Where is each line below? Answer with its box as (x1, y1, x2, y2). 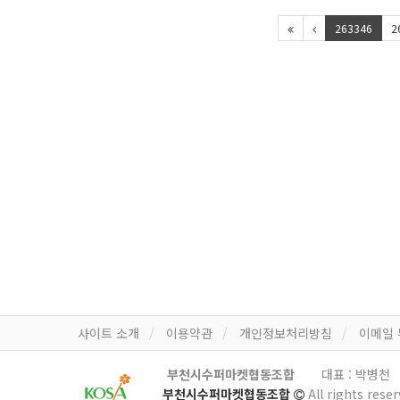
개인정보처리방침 (239, 323, 332, 342)
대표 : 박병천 (321, 364, 390, 383)
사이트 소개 (78, 323, 139, 342)
